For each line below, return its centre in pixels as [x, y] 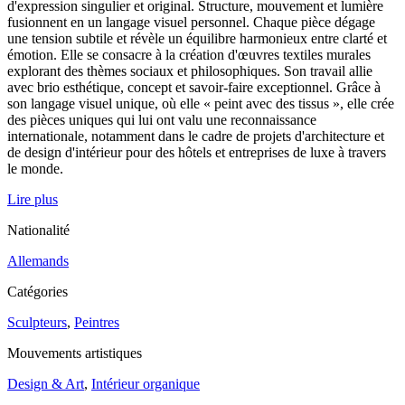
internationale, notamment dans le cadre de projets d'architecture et [196, 137]
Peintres [97, 323]
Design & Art [46, 384]
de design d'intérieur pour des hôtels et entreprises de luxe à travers [197, 153]
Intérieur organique [146, 384]
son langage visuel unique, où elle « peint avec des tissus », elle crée [201, 104]
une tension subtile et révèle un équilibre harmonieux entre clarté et [197, 39]
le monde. [35, 169]
